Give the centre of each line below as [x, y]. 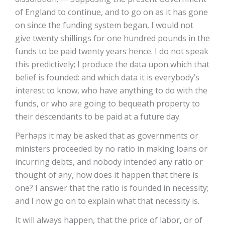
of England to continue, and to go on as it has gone [111, 12]
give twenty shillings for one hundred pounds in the [113, 38]
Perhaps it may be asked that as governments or [107, 136]
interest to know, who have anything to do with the [111, 90]
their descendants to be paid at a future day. [98, 117]
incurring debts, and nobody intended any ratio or [109, 162]
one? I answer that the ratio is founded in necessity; [112, 188]
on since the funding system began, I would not [104, 25]
